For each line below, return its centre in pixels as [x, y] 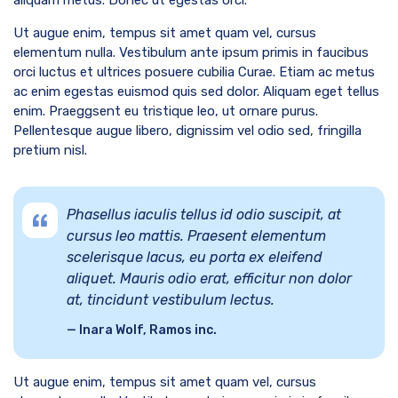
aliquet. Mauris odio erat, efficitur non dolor [209, 278]
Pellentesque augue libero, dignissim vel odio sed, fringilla [187, 130]
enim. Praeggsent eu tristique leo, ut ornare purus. [166, 111]
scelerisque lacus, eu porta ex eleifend [195, 257]
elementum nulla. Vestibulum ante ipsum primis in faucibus [191, 52]
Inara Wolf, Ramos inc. [147, 330]
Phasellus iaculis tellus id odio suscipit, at [204, 214]
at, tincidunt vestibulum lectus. [171, 299]
